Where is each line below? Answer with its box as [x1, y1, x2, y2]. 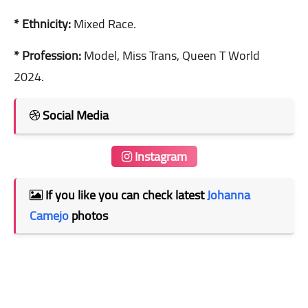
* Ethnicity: [14, 12, 71, 35]
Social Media [40, 103, 109, 126]
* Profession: [14, 43, 81, 67]
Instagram [131, 144, 187, 168]
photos [69, 203, 108, 227]
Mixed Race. [71, 12, 139, 35]
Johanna [207, 183, 250, 206]
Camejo [30, 203, 69, 227]
